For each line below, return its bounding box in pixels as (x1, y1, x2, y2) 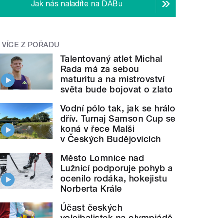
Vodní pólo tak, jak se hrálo (60, 103, 176, 113)
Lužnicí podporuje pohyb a (60, 163, 173, 173)
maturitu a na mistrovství (60, 73, 165, 84)
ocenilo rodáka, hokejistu (60, 173, 167, 183)
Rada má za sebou (60, 63, 139, 74)
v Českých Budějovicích (60, 133, 161, 144)
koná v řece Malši (60, 123, 135, 134)
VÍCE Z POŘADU (1, 40, 60, 50)
